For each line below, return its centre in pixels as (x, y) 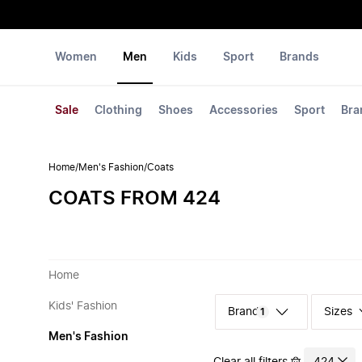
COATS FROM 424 (135, 199)
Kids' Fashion (83, 306)
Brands (299, 57)
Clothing (118, 111)
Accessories (244, 111)
